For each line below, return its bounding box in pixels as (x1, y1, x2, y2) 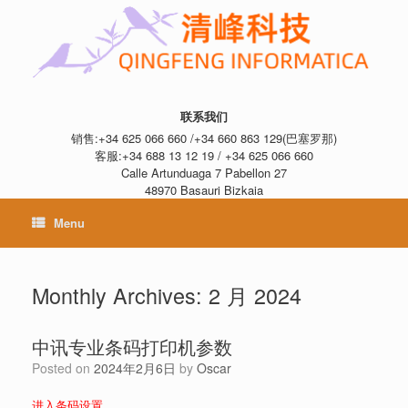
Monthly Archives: (32, 280, 209, 311)
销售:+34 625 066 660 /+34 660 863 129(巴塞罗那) (71, 129, 337, 148)
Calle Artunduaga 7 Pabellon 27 (121, 164, 287, 182)
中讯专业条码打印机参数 (32, 333, 232, 361)
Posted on (40, 359, 94, 378)
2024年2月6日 (94, 359, 176, 378)
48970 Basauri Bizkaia (145, 181, 263, 199)
